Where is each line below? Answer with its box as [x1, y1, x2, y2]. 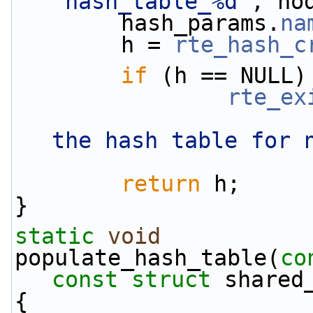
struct [131, 267, 211, 292]
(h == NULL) [147, 63, 307, 88]
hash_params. [121, 10, 280, 36]
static [15, 224, 94, 249]
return [121, 171, 201, 196]
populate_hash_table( [15, 245, 280, 270]
